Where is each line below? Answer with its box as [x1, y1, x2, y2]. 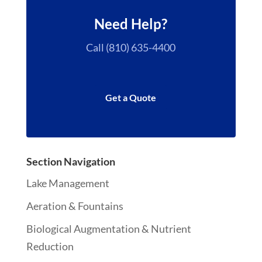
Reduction [26, 239, 74, 253]
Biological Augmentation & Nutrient [26, 222, 191, 235]
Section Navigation [26, 154, 115, 168]
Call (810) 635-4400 [86, 41, 176, 54]
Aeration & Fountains [26, 199, 123, 212]
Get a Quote [105, 91, 157, 103]
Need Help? [94, 15, 168, 32]
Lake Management [26, 176, 109, 189]
